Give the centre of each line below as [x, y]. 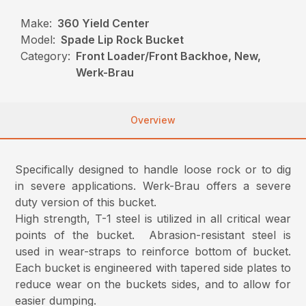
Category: [46, 56]
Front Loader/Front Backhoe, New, [169, 56]
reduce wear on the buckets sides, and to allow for [153, 284]
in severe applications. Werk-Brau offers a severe [153, 185]
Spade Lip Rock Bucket [123, 39]
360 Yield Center [104, 23]
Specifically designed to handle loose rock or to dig [153, 169]
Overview [153, 120]
